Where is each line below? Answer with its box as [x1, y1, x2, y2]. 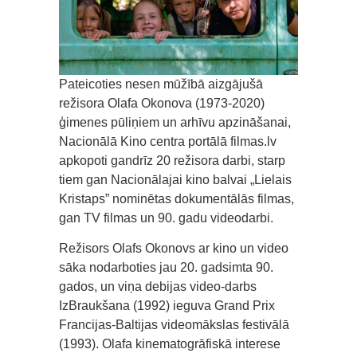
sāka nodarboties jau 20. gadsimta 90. [59, 260, 273, 274]
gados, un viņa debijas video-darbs [59, 279, 257, 293]
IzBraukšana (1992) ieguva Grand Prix [59, 298, 275, 312]
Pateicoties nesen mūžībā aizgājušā [59, 76, 263, 91]
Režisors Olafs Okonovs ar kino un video [59, 241, 288, 255]
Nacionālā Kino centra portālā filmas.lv [59, 134, 277, 148]
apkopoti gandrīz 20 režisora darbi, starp [59, 153, 285, 167]
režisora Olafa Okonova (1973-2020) [59, 96, 265, 110]
